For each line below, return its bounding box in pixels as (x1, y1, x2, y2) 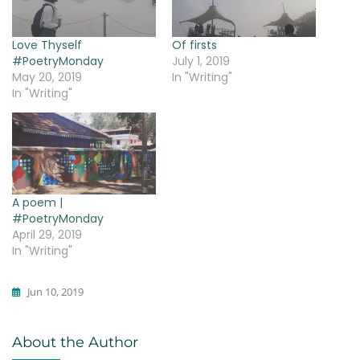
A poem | (12, 194, 63, 211)
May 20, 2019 (12, 69, 82, 86)
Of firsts (172, 37, 217, 54)
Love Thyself (12, 37, 82, 54)
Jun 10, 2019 (27, 284, 84, 300)
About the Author (12, 333, 138, 352)
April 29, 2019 (12, 227, 82, 243)
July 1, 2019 (172, 53, 230, 70)
